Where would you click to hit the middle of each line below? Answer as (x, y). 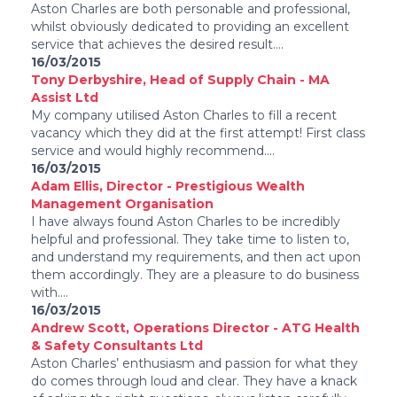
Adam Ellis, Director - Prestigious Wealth (168, 187)
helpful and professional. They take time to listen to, (190, 240)
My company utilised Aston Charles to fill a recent (184, 116)
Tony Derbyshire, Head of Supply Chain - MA (180, 80)
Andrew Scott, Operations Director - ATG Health (195, 328)
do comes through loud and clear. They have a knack (194, 381)
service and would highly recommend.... (153, 151)
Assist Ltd (65, 98)
